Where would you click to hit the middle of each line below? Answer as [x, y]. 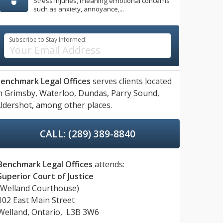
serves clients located [131, 81]
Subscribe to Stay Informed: [48, 40]
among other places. [73, 105]
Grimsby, [21, 93]
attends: [109, 165]
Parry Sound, [135, 93]
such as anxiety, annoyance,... [79, 9]
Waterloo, [58, 93]
